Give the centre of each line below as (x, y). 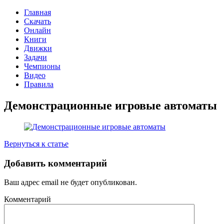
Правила (39, 84)
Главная (37, 12)
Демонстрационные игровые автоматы (110, 105)
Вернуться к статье (36, 143)
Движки (38, 48)
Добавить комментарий (55, 163)
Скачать (37, 21)
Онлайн (37, 30)
